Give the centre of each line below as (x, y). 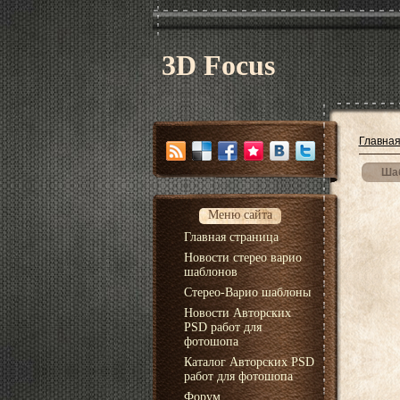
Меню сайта (240, 215)
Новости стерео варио (242, 258)
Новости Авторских (237, 313)
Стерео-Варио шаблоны (247, 292)
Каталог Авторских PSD (249, 362)
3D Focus (218, 65)
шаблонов (210, 272)
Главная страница (231, 237)
